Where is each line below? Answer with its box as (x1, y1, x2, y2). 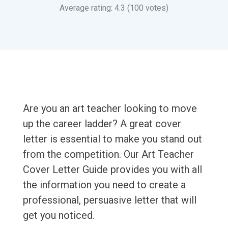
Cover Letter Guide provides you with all (22, 163, 202, 176)
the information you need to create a (22, 179, 186, 191)
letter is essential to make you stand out (22, 133, 202, 146)
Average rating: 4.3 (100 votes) (60, 3, 168, 13)
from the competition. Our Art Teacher (22, 148, 194, 161)
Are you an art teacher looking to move (22, 102, 197, 115)
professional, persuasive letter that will (22, 194, 196, 207)
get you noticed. (22, 209, 95, 222)
